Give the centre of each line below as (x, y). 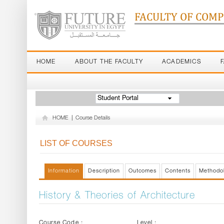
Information (63, 171)
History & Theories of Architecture (117, 196)
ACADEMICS (181, 62)
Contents (178, 171)
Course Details (92, 118)
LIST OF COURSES (76, 143)
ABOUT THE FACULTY (109, 62)
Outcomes (142, 171)
